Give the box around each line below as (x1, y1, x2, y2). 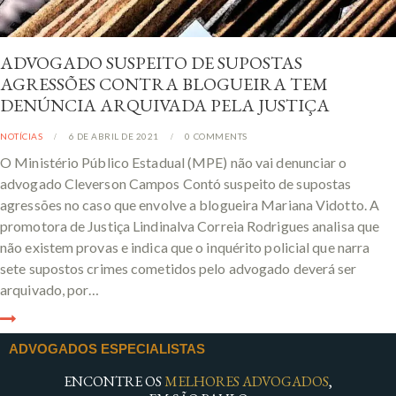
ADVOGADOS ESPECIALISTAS (9, 340, 205, 356)
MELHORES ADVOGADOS (164, 371, 329, 391)
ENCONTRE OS (64, 371, 164, 391)
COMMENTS (193, 131, 247, 142)
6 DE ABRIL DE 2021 (68, 131, 159, 142)
